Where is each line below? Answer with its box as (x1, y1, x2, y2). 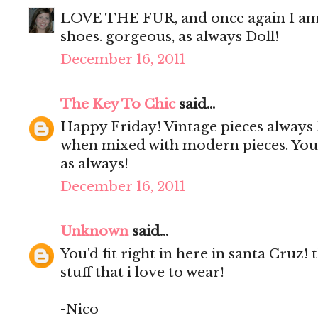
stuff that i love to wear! (60, 264, 224, 281)
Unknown (60, 223, 128, 240)
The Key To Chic (60, 96, 175, 113)
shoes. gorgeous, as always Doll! (60, 28, 279, 45)
